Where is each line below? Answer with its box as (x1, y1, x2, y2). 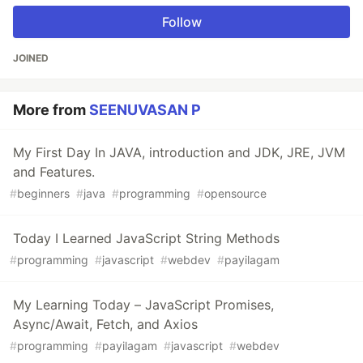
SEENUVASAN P (89, 101, 201, 119)
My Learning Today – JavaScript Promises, (13, 297, 274, 314)
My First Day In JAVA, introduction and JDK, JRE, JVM (13, 144, 345, 161)
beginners (17, 186, 70, 201)
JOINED (13, 52, 49, 65)
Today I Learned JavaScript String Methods (13, 230, 280, 247)
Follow (161, 14, 202, 31)
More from (13, 101, 89, 119)
